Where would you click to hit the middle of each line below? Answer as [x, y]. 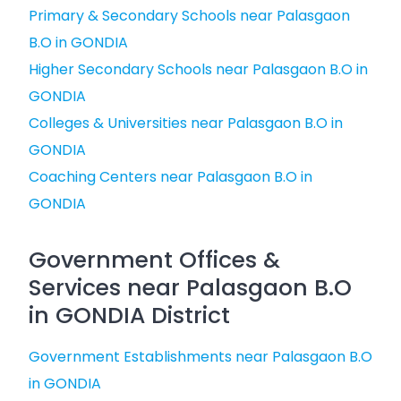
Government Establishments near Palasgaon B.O [200, 357]
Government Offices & [154, 260]
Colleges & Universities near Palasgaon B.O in [186, 123]
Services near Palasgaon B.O [190, 288]
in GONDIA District [129, 316]
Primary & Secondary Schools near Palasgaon [189, 16]
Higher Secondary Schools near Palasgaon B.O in [198, 69]
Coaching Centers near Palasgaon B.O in [171, 177]
